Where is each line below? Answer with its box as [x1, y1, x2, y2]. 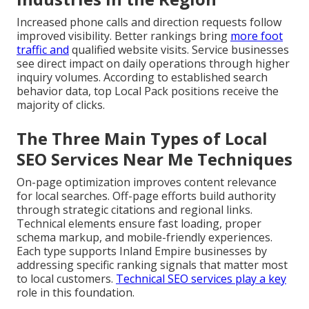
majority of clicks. [17, 97, 105, 113]
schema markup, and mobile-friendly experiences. [17, 230, 272, 246]
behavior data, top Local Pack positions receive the [17, 83, 279, 99]
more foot [230, 28, 283, 44]
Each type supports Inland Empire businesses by [17, 243, 267, 259]
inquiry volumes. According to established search [17, 70, 268, 86]
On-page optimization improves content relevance [17, 175, 277, 190]
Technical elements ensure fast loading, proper [17, 216, 261, 232]
